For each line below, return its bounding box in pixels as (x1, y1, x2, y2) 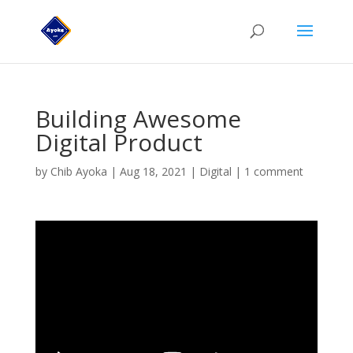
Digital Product (35, 126, 203, 158)
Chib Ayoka (50, 164, 107, 179)
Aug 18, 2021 (119, 164, 187, 179)
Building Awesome (35, 102, 241, 135)
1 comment (243, 164, 303, 179)
